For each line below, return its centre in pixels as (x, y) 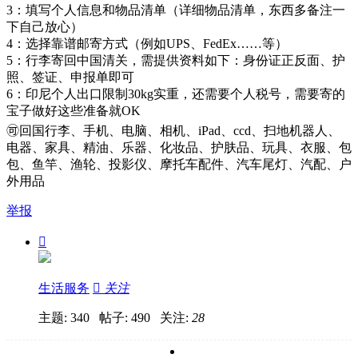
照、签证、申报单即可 (70, 78)
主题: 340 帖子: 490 (99, 318)
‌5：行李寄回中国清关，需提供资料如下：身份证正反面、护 (176, 61)
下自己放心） (45, 27)
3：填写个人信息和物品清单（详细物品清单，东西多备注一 (176, 10)
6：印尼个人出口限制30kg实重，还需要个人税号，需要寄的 (176, 94)
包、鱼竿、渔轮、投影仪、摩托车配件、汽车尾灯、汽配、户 (179, 165)
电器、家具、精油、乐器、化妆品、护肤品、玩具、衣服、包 (179, 148)
